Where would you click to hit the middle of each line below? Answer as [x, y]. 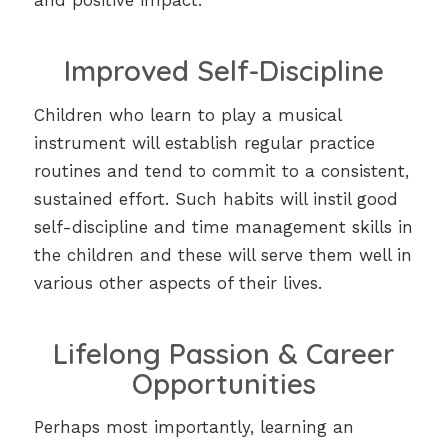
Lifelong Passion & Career [223, 353]
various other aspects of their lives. [177, 282]
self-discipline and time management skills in [223, 226]
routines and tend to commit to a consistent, [221, 170]
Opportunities [223, 383]
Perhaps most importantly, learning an [193, 427]
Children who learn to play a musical [187, 114]
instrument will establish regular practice [204, 142]
